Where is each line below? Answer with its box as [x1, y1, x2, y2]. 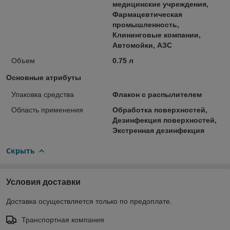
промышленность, [112, 20, 179, 29]
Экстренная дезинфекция [112, 126, 204, 135]
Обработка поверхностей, [112, 105, 207, 114]
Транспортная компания [22, 215, 104, 224]
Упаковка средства [11, 90, 74, 99]
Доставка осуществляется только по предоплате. [6, 197, 172, 205]
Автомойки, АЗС [112, 41, 172, 49]
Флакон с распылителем [112, 90, 202, 99]
